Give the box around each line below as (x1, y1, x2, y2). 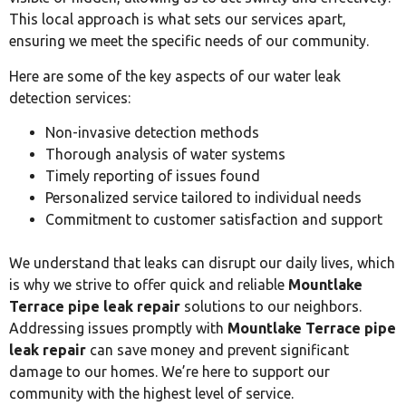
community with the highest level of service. (9, 384, 294, 401)
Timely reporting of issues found (45, 167, 260, 184)
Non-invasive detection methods (45, 123, 259, 140)
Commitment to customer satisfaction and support (45, 210, 382, 227)
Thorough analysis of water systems (45, 145, 285, 162)
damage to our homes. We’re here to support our (9, 362, 330, 380)
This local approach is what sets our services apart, (9, 11, 346, 28)
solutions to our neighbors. (180, 297, 362, 314)
